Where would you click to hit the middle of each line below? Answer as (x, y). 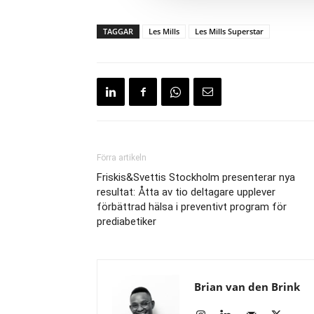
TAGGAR (118, 31)
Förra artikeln (122, 158)
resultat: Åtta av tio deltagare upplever (186, 192)
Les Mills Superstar (229, 31)
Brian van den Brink (247, 287)
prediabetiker (127, 221)
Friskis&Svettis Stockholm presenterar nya (196, 177)
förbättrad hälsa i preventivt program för (192, 207)
